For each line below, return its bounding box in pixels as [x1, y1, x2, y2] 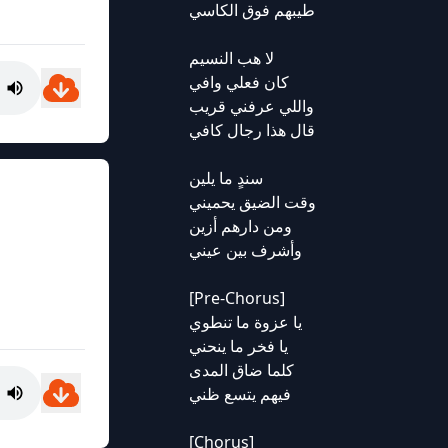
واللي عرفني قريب [188, 95, 314, 117]
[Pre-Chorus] [188, 287, 285, 309]
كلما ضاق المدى [188, 359, 294, 381]
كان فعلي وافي [188, 71, 289, 93]
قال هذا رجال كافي [188, 119, 315, 141]
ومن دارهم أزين [188, 215, 292, 237]
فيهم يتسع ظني [188, 383, 291, 405]
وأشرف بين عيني [188, 239, 302, 261]
